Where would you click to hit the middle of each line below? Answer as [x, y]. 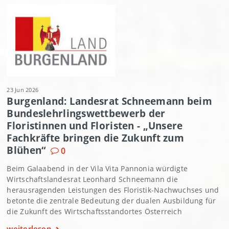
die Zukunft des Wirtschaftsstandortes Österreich [94, 212]
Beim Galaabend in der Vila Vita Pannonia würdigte [97, 169]
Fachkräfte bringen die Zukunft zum [95, 138]
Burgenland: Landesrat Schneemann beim [109, 101]
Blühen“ [26, 150]
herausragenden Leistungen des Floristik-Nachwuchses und [113, 190]
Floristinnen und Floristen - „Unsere [95, 126]
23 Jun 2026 [23, 90]
